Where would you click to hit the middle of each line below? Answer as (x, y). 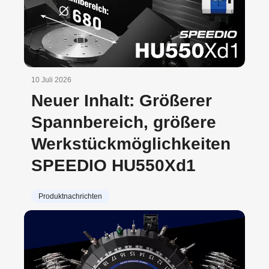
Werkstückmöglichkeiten (131, 144)
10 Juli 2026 (51, 80)
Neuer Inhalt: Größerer (122, 100)
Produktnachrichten (70, 196)
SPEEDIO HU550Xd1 (113, 165)
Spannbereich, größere (124, 122)
